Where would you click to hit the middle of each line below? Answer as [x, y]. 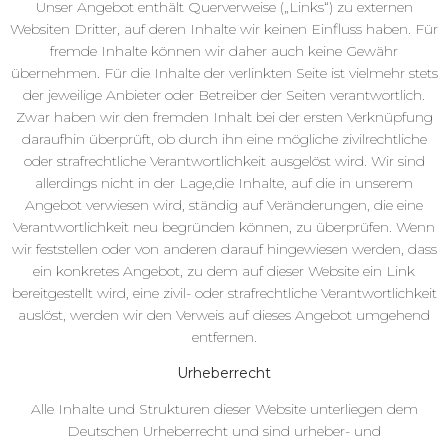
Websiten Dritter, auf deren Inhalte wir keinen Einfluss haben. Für [224, 28]
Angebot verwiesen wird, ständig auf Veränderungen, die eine [224, 204]
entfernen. [224, 336]
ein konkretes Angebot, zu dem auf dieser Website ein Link [224, 270]
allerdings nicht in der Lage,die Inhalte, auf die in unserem [224, 182]
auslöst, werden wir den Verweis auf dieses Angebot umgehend [224, 314]
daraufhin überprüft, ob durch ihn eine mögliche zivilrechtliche [224, 138]
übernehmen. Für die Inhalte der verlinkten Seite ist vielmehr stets [224, 72]
